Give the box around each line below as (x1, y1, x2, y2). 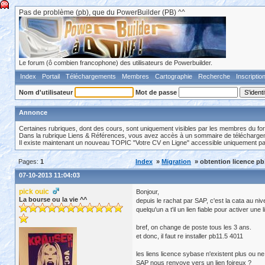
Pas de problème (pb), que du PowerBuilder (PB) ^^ (19, 8, 185, 17)
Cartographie (155, 73, 192, 80)
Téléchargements (66, 73, 116, 80)
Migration (161, 158, 191, 165)
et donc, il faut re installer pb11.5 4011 (136, 232, 243, 240)
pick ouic (19, 188, 53, 196)
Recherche (198, 73, 230, 80)
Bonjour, (136, 188, 159, 195)
